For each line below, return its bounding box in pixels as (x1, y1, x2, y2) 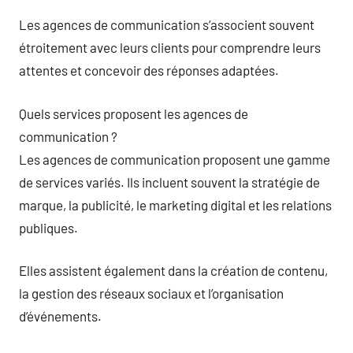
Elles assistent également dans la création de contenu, (19, 262, 328, 278)
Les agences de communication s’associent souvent (19, 17, 314, 32)
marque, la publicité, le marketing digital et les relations (19, 196, 332, 213)
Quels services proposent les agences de (19, 105, 248, 121)
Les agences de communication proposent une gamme (19, 150, 330, 167)
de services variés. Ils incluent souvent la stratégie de (19, 173, 320, 190)
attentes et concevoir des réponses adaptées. (19, 62, 279, 78)
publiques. (19, 219, 78, 236)
